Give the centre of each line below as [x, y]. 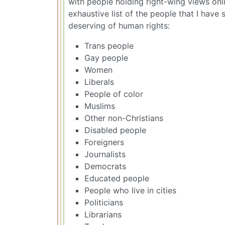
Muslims [100, 106]
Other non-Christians [124, 118]
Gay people [106, 58]
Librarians [103, 214]
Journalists [105, 154]
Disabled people [115, 130]
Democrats [105, 166]
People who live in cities [130, 190]
